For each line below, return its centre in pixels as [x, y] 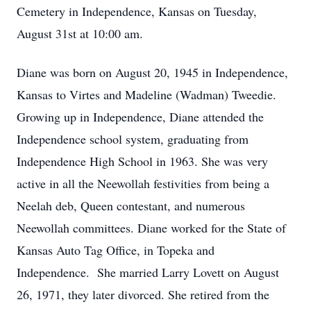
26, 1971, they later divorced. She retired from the [143, 294]
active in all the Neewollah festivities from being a [143, 183]
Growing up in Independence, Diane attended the [140, 117]
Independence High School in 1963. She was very [142, 161]
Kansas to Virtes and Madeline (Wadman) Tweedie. [146, 94]
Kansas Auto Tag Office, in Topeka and [116, 250]
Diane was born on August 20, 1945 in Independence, [152, 72]
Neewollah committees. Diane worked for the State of [151, 228]
